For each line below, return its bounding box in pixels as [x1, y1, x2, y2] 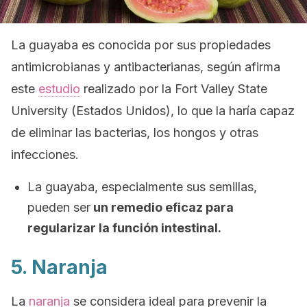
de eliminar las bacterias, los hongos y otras [11, 125, 258, 140]
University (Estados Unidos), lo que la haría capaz [11, 103, 295, 118]
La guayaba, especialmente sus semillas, [27, 180, 257, 194]
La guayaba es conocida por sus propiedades [11, 38, 271, 52]
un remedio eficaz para [90, 200, 234, 214]
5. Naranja [11, 256, 108, 279]
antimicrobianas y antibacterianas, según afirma [11, 60, 280, 74]
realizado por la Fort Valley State [80, 82, 267, 96]
